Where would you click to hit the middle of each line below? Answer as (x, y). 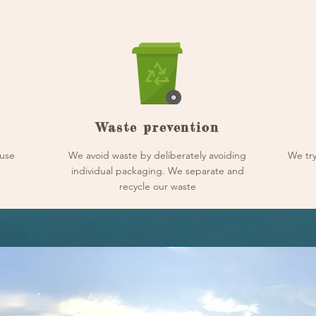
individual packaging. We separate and (157, 171)
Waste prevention (157, 127)
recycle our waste (157, 186)
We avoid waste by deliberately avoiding (157, 155)
